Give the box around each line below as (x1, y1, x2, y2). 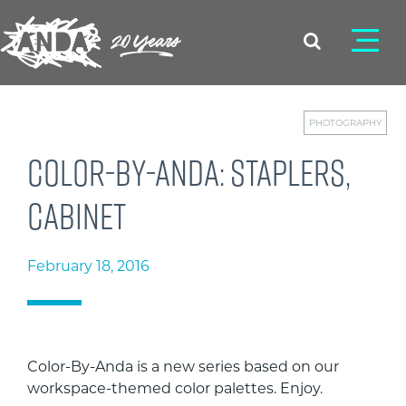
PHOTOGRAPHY (309, 117, 382, 129)
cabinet (27, 190, 126, 241)
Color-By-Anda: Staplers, (27, 147, 351, 198)
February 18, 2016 (27, 257, 150, 275)
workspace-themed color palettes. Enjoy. (27, 380, 323, 397)
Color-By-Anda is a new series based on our (27, 358, 339, 375)
